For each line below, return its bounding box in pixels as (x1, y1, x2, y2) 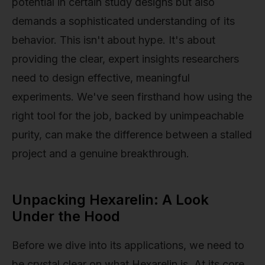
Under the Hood (12, 207, 120, 225)
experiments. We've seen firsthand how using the (12, 90, 252, 103)
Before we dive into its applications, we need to (12, 238, 244, 251)
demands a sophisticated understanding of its (12, 14, 235, 27)
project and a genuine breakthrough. (12, 147, 189, 160)
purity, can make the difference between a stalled (12, 128, 252, 141)
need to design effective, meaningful (12, 71, 190, 84)
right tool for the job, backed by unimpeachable (12, 109, 244, 122)
